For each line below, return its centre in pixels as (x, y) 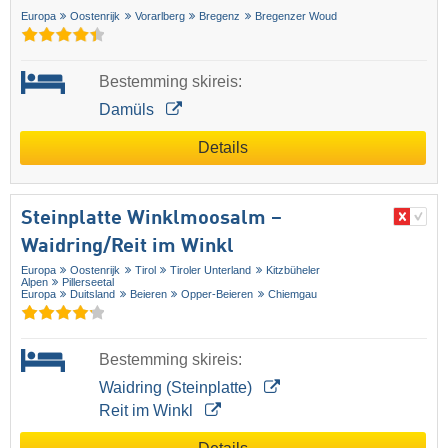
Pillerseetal (88, 281)
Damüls (128, 109)
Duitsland (93, 293)
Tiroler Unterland (211, 269)
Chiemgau (292, 293)
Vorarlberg (159, 15)
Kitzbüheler (292, 269)
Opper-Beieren (217, 293)
